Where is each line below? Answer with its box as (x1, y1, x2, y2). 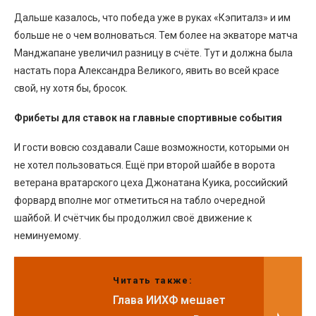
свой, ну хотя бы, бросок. (14, 82, 128, 94)
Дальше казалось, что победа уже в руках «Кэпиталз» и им (14, 11, 291, 23)
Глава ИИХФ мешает (113, 293, 226, 307)
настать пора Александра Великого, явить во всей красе (14, 64, 279, 76)
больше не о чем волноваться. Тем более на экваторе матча (14, 29, 298, 41)
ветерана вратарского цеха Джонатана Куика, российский (14, 176, 288, 188)
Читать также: (113, 274, 193, 286)
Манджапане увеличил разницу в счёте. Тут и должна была (14, 47, 293, 59)
